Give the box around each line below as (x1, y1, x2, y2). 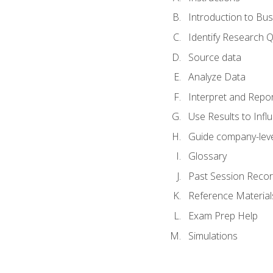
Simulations (188, 229, 238, 243)
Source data (188, 50, 241, 64)
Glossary (188, 149, 227, 163)
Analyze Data (188, 70, 246, 84)
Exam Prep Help (188, 209, 258, 222)
